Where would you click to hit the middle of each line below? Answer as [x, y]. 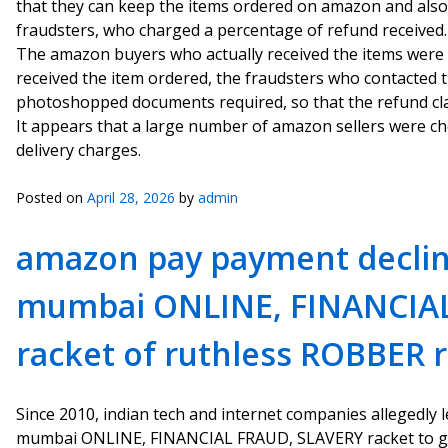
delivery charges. [78, 150]
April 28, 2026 [131, 197]
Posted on [51, 197]
